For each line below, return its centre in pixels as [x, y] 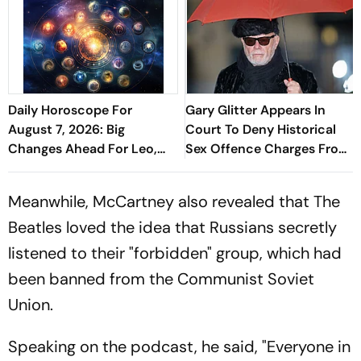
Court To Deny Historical [261, 129]
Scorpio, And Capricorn [81, 168]
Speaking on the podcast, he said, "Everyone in [179, 346]
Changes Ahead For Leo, [83, 148]
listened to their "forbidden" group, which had [175, 253]
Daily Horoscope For [70, 110]
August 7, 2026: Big [66, 129]
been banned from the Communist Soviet [161, 278]
